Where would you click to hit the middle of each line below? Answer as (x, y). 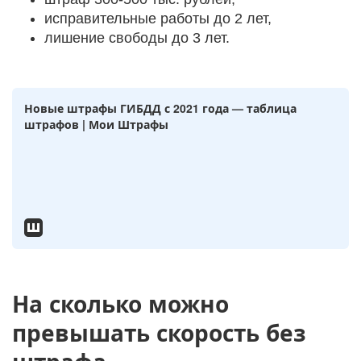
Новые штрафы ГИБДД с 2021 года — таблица (160, 108)
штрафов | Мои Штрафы (96, 124)
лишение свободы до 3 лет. (137, 38)
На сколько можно (120, 303)
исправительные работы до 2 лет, (158, 19)
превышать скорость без (159, 332)
